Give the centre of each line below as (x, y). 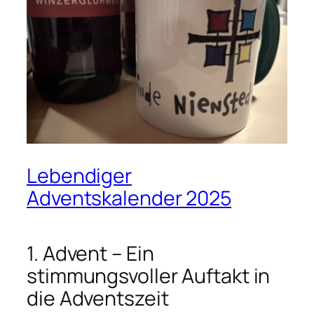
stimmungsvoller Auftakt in (149, 275)
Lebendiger (79, 175)
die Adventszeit (98, 298)
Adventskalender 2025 (129, 198)
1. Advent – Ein (90, 253)
